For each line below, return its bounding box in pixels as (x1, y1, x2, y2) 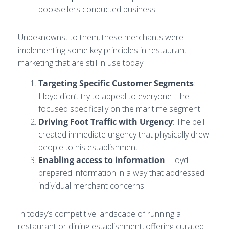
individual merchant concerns (38, 180, 144, 191)
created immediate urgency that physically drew (38, 129, 209, 140)
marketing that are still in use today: (18, 57, 145, 68)
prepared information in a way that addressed (38, 167, 204, 178)
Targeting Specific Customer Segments (38, 78, 194, 89)
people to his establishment (38, 142, 138, 153)
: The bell (173, 116, 204, 127)
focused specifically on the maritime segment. (38, 103, 202, 114)
